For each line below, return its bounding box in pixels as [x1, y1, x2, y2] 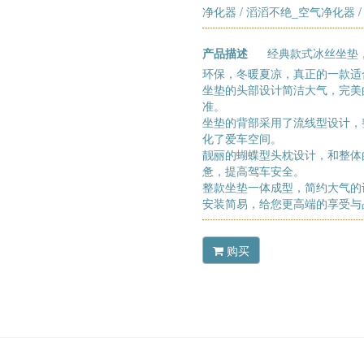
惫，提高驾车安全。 [202, 162, 305, 180]
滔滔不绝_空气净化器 [246, 3, 355, 20]
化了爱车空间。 [202, 130, 282, 147]
